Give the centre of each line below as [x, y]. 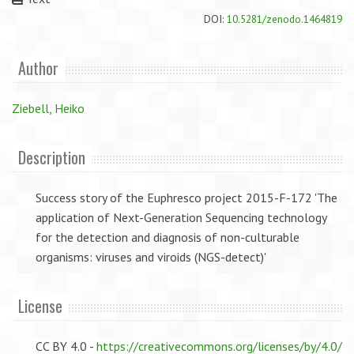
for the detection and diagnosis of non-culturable [168, 237]
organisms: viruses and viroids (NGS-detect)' [151, 257]
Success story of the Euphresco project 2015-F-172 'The [186, 198]
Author [38, 68]
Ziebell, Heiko [48, 108]
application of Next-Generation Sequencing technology [181, 217]
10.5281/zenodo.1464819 [284, 19]
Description [52, 157]
